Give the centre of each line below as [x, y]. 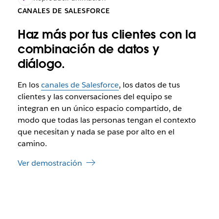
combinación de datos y [88, 49]
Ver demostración [50, 163]
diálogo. [41, 64]
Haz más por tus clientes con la [107, 35]
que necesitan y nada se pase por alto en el [96, 132]
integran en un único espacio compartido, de [99, 109]
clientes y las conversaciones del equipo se [95, 97]
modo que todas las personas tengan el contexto [107, 120]
